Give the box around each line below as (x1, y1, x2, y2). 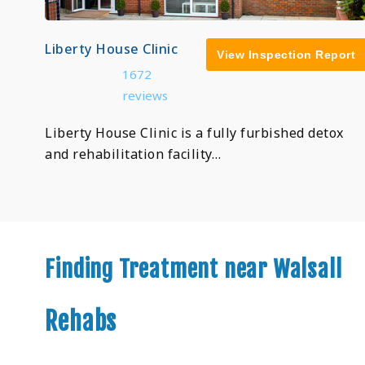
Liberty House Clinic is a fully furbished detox (45, 123, 344, 142)
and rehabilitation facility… (45, 144, 222, 163)
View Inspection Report (217, 47, 356, 61)
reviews (121, 86, 168, 103)
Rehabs (45, 306, 117, 336)
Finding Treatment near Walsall (45, 254, 342, 284)
